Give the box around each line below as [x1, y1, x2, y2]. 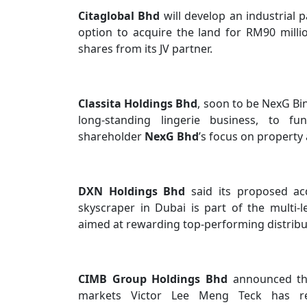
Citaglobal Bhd [78, 8, 164, 23]
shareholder [78, 129, 145, 144]
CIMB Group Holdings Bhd [78, 271, 233, 286]
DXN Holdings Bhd [78, 184, 192, 199]
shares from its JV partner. [78, 41, 212, 56]
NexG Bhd [145, 129, 199, 144]
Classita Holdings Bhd [78, 96, 198, 111]
